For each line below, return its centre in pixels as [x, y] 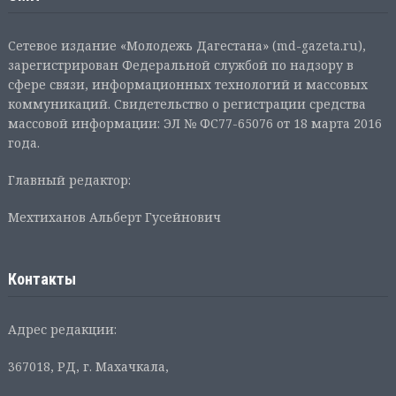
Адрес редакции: [62, 329]
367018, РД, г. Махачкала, [88, 366]
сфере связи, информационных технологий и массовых [187, 84]
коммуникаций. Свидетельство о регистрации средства [187, 103]
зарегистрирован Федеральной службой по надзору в [180, 65]
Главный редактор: [69, 179]
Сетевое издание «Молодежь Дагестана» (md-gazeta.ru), [187, 45]
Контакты [42, 278]
